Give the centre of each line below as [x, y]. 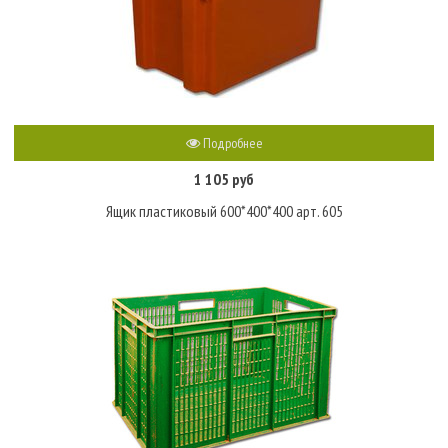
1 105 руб [224, 178]
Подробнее [231, 142]
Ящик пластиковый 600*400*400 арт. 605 [224, 211]
